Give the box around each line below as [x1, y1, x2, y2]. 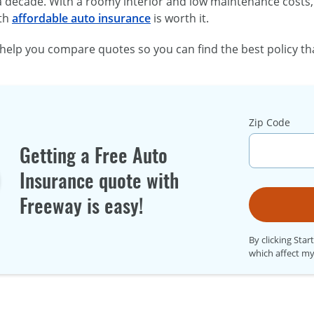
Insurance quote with [20, 166, 179, 193]
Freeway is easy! [20, 191, 144, 219]
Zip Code [249, 116, 290, 130]
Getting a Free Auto [20, 141, 168, 168]
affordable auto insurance [12, 11, 151, 27]
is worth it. [151, 11, 209, 27]
